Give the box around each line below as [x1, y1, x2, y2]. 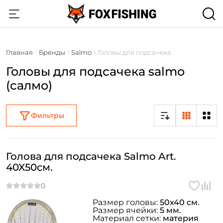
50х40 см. [160, 198, 200, 207]
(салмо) [6, 78, 52, 93]
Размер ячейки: [93, 206, 160, 215]
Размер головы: [93, 198, 160, 207]
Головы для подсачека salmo [6, 64, 185, 79]
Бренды [39, 48, 65, 56]
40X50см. [6, 161, 53, 173]
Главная [6, 48, 33, 56]
